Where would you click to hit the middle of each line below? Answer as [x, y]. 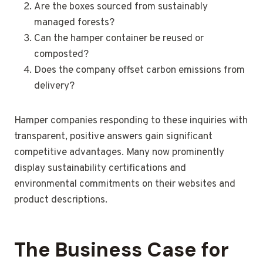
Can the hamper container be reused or [119, 39]
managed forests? [74, 23]
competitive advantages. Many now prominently [119, 153]
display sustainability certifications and [100, 169]
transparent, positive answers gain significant [113, 137]
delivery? [54, 87]
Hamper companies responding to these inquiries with [131, 121]
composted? [61, 55]
